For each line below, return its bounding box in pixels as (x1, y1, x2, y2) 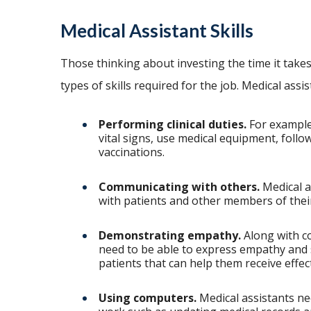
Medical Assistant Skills (60, 19, 253, 42)
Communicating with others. (99, 179, 260, 195)
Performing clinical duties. (99, 117, 246, 133)
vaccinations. (99, 144, 165, 160)
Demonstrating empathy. (99, 228, 241, 244)
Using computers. (99, 290, 196, 306)
